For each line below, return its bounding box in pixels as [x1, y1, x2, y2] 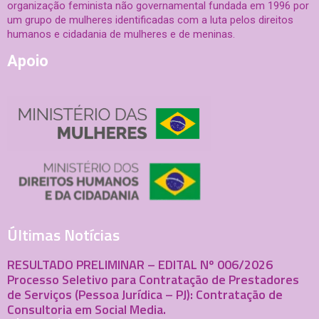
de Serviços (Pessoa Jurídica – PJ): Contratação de [7, 284, 283, 304]
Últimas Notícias [7, 222, 120, 247]
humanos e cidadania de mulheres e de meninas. [7, 28, 235, 41]
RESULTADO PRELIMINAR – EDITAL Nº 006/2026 [7, 254, 273, 274]
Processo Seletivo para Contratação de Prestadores [7, 269, 299, 289]
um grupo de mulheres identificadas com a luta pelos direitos [7, 14, 293, 27]
